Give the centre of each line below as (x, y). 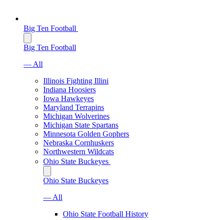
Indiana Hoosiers (69, 90)
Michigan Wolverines (76, 116)
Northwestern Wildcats (79, 151)
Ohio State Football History (106, 214)
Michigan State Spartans (81, 125)
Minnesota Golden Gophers (86, 134)
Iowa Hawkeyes (69, 98)
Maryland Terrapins (74, 107)
